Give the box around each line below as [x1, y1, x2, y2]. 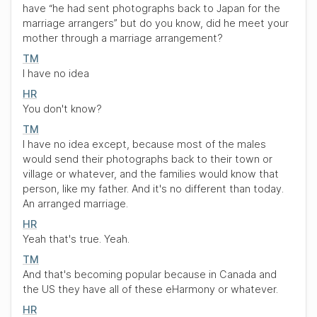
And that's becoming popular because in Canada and [23, 268, 277, 280]
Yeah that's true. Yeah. [23, 233, 129, 245]
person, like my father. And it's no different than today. [23, 183, 284, 195]
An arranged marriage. [23, 197, 128, 209]
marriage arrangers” [23, 17, 117, 29]
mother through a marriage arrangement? [23, 32, 223, 44]
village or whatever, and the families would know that [23, 168, 279, 180]
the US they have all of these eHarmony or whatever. [23, 283, 278, 295]
